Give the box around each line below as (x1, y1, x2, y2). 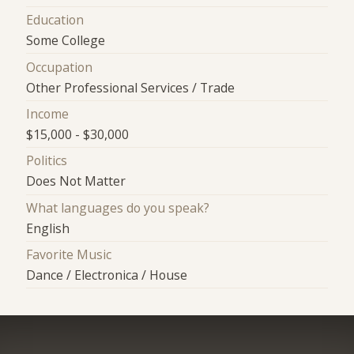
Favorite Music (26, 246, 112, 264)
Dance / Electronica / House (26, 266, 188, 284)
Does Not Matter (26, 172, 126, 190)
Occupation (26, 58, 93, 76)
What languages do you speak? (26, 198, 210, 217)
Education (26, 11, 85, 29)
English (26, 219, 70, 237)
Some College (26, 32, 106, 50)
